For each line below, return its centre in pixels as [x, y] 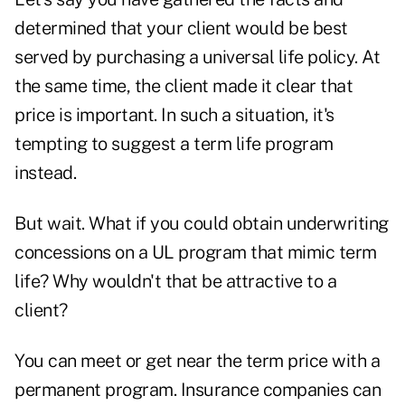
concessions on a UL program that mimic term [196, 253]
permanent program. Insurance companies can [198, 390]
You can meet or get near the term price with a [197, 361]
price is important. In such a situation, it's [174, 115]
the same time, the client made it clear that [184, 86]
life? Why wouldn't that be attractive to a [175, 282]
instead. [45, 173]
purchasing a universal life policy [225, 57]
